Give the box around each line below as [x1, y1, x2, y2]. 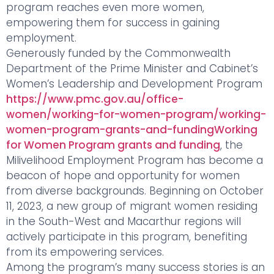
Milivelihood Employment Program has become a [6, 153, 263, 168]
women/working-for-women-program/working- [6, 107, 266, 122]
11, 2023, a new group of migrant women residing [6, 199, 257, 213]
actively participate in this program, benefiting [6, 229, 247, 244]
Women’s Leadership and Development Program [6, 76, 262, 91]
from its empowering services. [6, 245, 164, 259]
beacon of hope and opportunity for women [6, 168, 240, 183]
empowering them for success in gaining [6, 15, 220, 30]
